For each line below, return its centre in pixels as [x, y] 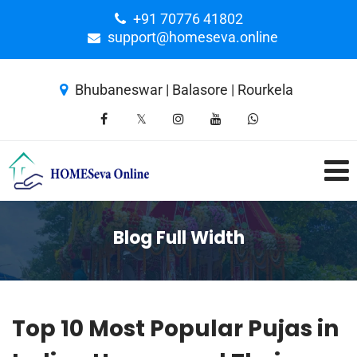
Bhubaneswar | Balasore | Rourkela [184, 90]
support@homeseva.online [192, 37]
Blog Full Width [178, 238]
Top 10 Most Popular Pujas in [175, 329]
